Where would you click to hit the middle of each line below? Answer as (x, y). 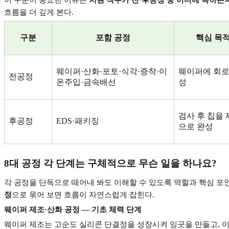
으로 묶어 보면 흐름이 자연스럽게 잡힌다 (82, 194)
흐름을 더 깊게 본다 (38, 12)
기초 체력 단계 (117, 210)
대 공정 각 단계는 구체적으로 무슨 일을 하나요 (110, 164)
